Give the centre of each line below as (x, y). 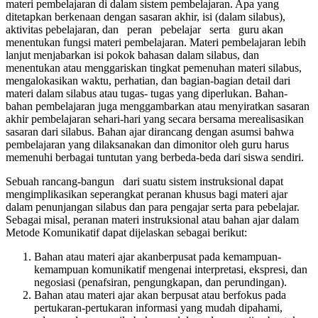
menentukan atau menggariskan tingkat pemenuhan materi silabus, (154, 68)
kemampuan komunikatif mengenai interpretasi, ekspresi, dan (171, 269)
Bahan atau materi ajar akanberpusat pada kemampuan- (158, 257)
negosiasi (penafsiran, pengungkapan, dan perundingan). (160, 282)
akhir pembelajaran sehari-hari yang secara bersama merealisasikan (155, 119)
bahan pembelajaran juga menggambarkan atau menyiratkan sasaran (158, 106)
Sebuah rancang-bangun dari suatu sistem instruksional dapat (144, 181)
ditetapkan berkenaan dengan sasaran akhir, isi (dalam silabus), (146, 17)
